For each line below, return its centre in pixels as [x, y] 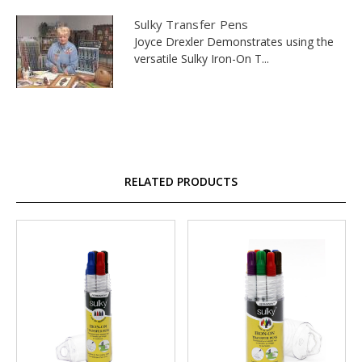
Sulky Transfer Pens [191, 25]
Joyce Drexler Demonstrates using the [234, 42]
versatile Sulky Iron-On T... [201, 59]
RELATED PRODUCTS [181, 182]
